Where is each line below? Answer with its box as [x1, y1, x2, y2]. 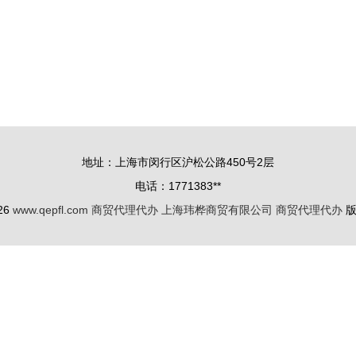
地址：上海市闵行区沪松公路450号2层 [82, 156, 274, 168]
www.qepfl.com [13, 203, 88, 216]
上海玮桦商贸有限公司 [161, 203, 273, 216]
